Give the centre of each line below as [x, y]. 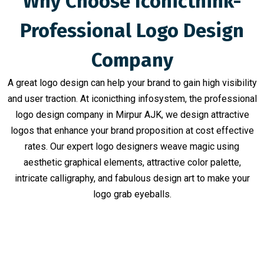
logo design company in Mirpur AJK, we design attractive [132, 115]
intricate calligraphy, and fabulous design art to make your [132, 178]
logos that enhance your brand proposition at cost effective [132, 131]
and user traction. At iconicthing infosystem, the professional [132, 99]
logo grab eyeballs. [132, 194]
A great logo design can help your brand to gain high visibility [132, 83]
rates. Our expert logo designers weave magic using [132, 146]
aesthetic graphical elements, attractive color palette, [132, 162]
